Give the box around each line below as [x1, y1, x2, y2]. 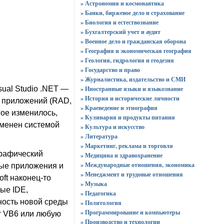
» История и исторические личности [80, 94, 179, 102]
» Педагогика [80, 189, 116, 197]
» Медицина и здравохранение [80, 151, 162, 159]
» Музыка [80, 179, 107, 188]
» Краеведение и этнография [80, 103, 157, 112]
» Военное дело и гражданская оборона [80, 37, 186, 45]
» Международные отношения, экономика [80, 160, 194, 169]
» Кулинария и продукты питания [80, 113, 175, 121]
